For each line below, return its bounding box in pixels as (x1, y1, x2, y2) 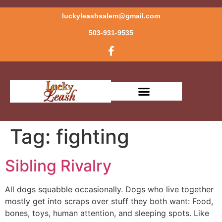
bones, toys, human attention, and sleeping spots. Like (5, 208, 209, 218)
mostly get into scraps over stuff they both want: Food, (5, 196, 213, 206)
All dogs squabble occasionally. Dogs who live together (5, 184, 214, 194)
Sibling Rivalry (5, 156, 111, 175)
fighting (56, 124, 129, 149)
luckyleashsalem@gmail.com (62, 12, 160, 20)
